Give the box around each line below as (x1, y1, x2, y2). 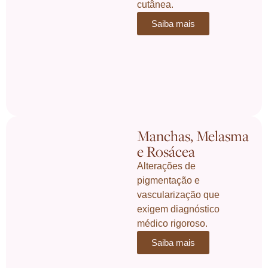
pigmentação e (137, 175, 200, 185)
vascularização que (137, 189, 220, 200)
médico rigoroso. (137, 218, 208, 229)
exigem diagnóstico (137, 203, 220, 214)
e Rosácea (137, 141, 196, 161)
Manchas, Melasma (137, 126, 249, 145)
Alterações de (137, 160, 196, 171)
